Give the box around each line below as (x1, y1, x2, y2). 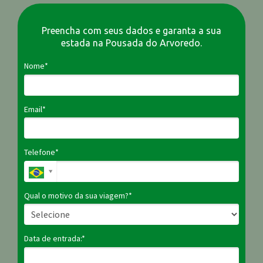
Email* (24, 103, 46, 114)
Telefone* (24, 147, 59, 158)
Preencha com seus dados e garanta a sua (42, 25, 221, 36)
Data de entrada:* (24, 233, 85, 244)
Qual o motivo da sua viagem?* (24, 190, 132, 201)
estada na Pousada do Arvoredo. (61, 38, 202, 48)
